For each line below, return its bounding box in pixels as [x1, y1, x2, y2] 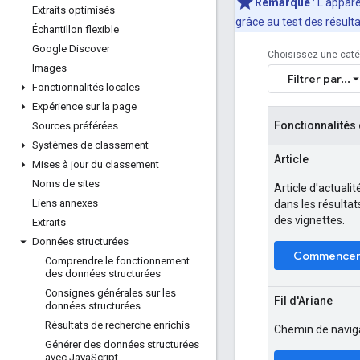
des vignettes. [274, 213, 345, 227]
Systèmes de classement [32, 139, 149, 151]
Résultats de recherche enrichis [45, 319, 190, 331]
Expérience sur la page [32, 100, 137, 112]
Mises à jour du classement [32, 158, 159, 170]
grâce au [235, 14, 282, 28]
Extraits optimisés [32, 4, 115, 16]
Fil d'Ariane [274, 293, 333, 307]
